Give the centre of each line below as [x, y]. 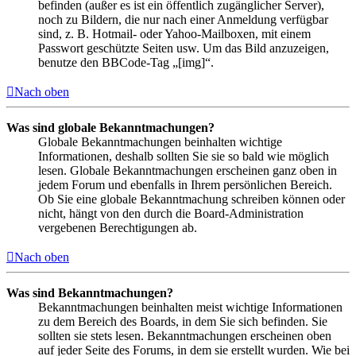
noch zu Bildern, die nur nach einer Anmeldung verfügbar [183, 19]
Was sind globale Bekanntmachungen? [110, 127]
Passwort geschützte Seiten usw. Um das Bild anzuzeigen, [184, 48]
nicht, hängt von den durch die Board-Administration [171, 213]
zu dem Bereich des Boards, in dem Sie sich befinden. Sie [183, 321]
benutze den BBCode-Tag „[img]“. [126, 62]
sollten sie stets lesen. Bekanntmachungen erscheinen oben [185, 335]
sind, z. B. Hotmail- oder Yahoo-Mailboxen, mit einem [174, 33]
